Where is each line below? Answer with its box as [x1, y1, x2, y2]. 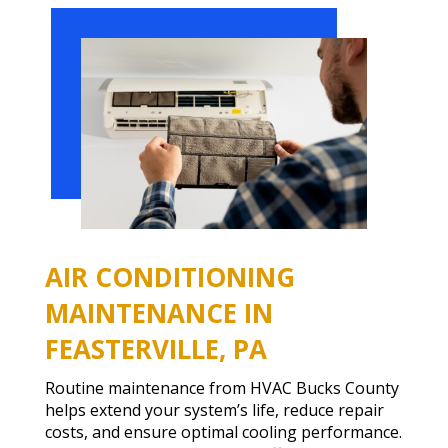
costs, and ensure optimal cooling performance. [44, 421, 402, 444]
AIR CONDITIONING [44, 259, 295, 296]
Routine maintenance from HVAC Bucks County [44, 377, 399, 400]
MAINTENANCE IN [44, 295, 273, 332]
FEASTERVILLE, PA [44, 331, 267, 368]
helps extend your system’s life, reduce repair [44, 399, 384, 422]
